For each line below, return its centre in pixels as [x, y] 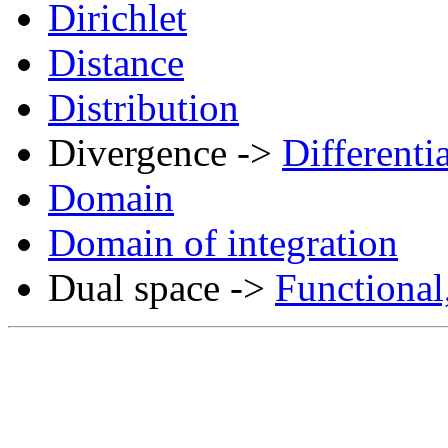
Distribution [143, 107]
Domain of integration [223, 242]
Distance [116, 62]
